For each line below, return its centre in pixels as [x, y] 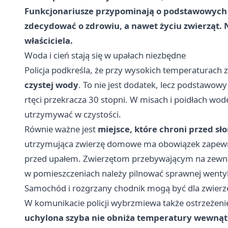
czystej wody [51, 85]
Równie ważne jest [61, 129]
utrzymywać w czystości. [73, 115]
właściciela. [49, 41]
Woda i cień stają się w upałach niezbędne [105, 55]
